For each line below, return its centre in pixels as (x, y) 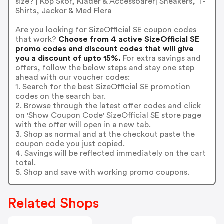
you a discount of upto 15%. (68, 58)
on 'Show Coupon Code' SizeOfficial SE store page (108, 115)
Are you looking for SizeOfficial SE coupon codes (106, 30)
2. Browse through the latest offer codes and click (108, 106)
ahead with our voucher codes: (72, 77)
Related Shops (53, 204)
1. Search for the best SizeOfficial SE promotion (103, 87)
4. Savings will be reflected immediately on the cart (110, 153)
